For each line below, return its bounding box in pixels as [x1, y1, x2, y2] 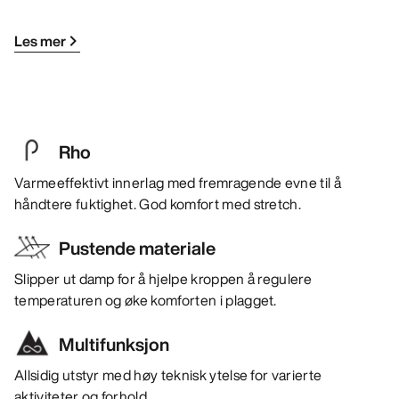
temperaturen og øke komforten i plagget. [14, 289, 277, 312]
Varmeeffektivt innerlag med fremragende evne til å [14, 172, 342, 194]
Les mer [14, 30, 66, 53]
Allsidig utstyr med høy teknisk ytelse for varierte [14, 364, 322, 387]
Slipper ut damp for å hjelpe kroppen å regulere [14, 268, 313, 290]
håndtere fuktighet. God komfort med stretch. [14, 193, 302, 216]
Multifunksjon [59, 331, 169, 358]
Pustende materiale [59, 235, 216, 262]
